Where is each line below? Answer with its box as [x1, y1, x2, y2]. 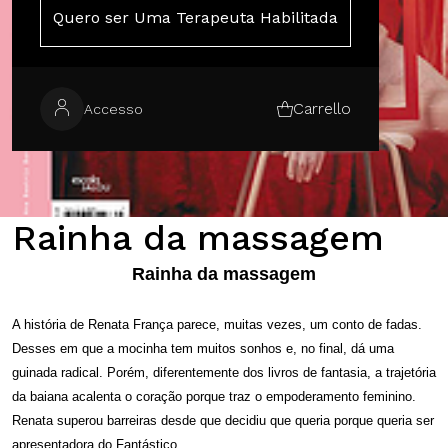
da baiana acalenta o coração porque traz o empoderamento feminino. [12, 388, 416, 404]
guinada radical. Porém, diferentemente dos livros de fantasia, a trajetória [12, 364, 436, 380]
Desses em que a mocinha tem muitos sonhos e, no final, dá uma [12, 340, 394, 356]
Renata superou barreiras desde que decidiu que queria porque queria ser [12, 412, 434, 428]
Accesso [84, 100, 143, 117]
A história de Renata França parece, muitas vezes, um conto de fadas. [12, 316, 422, 332]
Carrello [293, 99, 351, 118]
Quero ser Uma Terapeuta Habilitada [53, 8, 338, 27]
